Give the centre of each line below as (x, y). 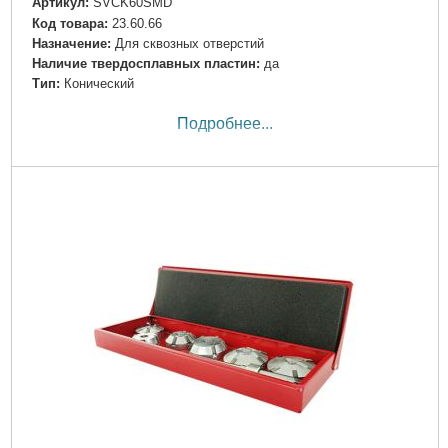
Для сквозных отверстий (189, 43)
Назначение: (71, 43)
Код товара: (69, 23)
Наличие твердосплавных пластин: (145, 63)
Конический (98, 83)
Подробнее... (224, 124)
